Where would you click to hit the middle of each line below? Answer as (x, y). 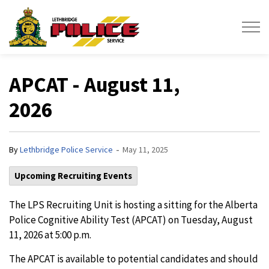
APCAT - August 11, (95, 85)
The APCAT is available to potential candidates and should (134, 259)
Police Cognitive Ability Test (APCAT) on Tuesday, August (131, 220)
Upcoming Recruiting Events (73, 176)
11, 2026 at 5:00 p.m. (50, 235)
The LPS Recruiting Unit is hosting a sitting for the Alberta (133, 205)
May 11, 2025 (145, 150)
